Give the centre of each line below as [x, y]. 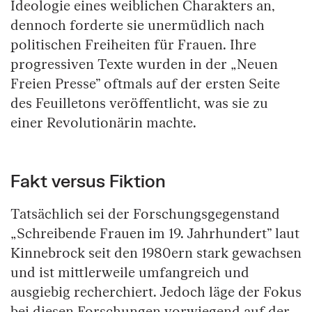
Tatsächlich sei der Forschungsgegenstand [145, 214]
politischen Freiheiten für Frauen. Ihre [133, 45]
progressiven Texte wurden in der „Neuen [144, 64]
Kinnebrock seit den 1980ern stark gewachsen [156, 253]
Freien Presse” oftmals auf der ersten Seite [145, 84]
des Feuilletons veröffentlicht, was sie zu [139, 103]
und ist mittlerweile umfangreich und [130, 273]
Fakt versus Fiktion [88, 180]
